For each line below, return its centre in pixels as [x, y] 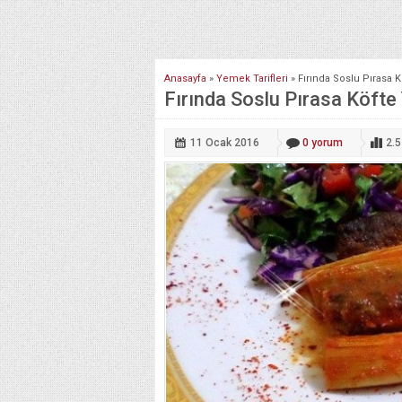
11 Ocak [211, 142]
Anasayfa [185, 78]
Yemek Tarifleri [252, 78]
